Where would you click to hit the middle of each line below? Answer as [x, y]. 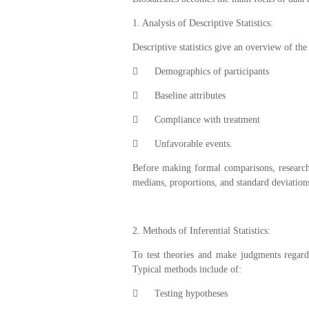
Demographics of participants [212, 71]
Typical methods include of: [187, 269]
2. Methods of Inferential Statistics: [203, 230]
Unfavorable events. [193, 143]
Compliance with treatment [207, 119]
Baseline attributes [190, 95]
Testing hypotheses [191, 293]
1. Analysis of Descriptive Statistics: [204, 23]
